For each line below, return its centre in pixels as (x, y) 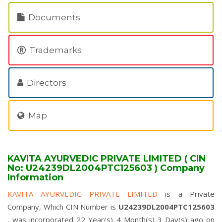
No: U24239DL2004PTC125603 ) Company (106, 168)
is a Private (190, 194)
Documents (53, 17)
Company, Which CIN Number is (63, 207)
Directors (46, 83)
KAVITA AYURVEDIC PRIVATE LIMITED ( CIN (107, 159)
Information (35, 177)
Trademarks (55, 50)
